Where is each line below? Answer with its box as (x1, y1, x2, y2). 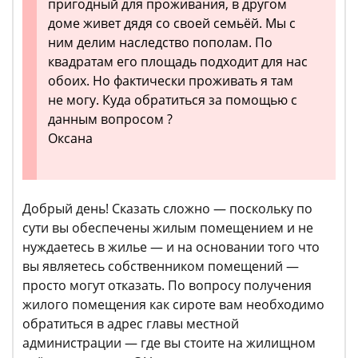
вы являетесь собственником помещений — (22, 257, 299, 275)
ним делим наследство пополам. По (48, 34, 272, 51)
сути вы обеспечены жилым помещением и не (22, 219, 313, 237)
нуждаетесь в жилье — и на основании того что (22, 238, 320, 256)
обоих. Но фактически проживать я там (48, 72, 293, 89)
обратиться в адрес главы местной (22, 315, 239, 332)
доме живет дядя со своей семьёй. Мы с (48, 14, 296, 32)
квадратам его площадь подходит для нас (48, 53, 308, 70)
